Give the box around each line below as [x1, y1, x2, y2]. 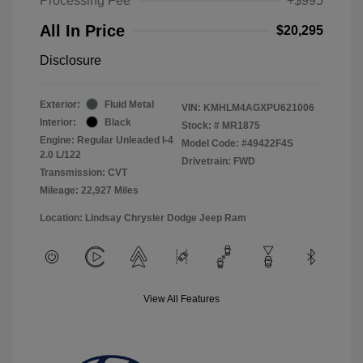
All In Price [40, 21, 125, 40]
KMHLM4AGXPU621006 [203, 101, 314, 113]
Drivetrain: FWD [181, 155, 255, 167]
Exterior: [40, 98, 80, 110]
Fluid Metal [105, 98, 154, 110]
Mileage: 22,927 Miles [40, 184, 139, 196]
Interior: [40, 116, 76, 128]
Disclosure [40, 53, 101, 67]
